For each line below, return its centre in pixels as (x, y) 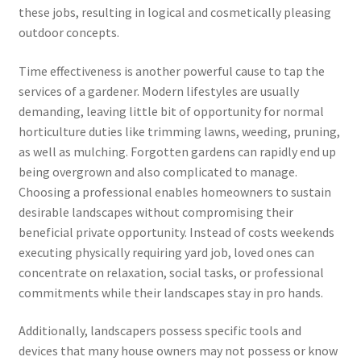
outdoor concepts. (68, 32)
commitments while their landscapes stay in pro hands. (170, 292)
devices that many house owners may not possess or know (178, 351)
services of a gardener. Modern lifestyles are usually (158, 91)
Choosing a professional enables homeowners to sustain (174, 191)
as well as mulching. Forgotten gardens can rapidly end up (177, 151)
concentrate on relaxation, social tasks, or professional (171, 272)
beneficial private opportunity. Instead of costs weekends (176, 232)
